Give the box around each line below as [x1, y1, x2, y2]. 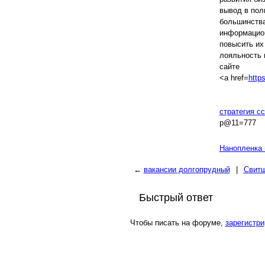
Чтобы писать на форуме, [130, 218, 225, 227]
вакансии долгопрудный [143, 165, 230, 174]
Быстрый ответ [138, 192, 213, 203]
